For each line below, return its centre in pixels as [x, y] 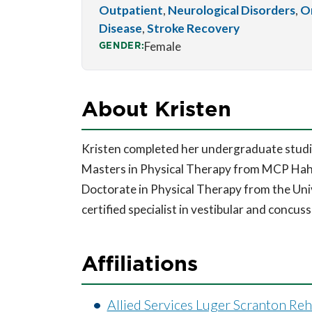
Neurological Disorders [231, 10]
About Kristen [156, 109]
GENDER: [122, 46]
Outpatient [131, 10]
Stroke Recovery [193, 29]
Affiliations [139, 263]
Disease [120, 29]
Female [163, 47]
